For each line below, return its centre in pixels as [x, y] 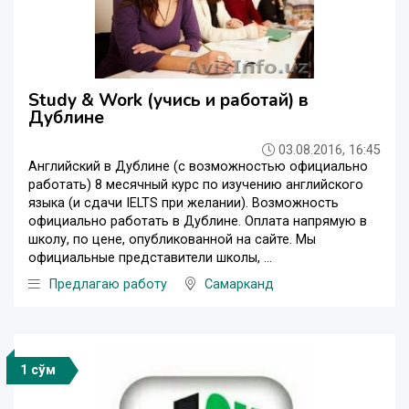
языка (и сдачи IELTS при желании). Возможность [184, 203]
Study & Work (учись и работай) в [168, 100]
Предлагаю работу [108, 284]
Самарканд [239, 284]
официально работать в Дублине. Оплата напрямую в [198, 221]
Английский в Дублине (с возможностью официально [198, 166]
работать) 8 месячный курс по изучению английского [196, 184]
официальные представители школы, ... [150, 257]
